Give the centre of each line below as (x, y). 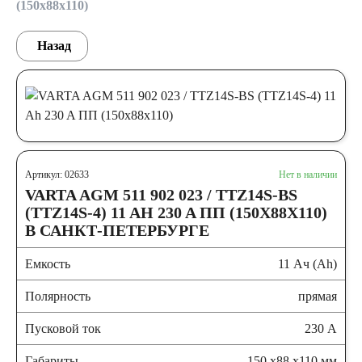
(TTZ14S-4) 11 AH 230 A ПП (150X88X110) (176, 213)
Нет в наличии (308, 175)
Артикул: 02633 (57, 175)
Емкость (48, 264)
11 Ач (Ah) (307, 264)
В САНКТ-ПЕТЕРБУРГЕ (117, 230)
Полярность (58, 296)
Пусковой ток (63, 328)
